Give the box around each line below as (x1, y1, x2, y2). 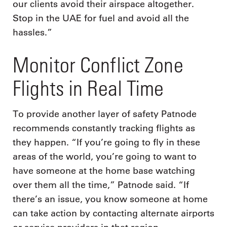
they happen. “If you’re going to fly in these (13, 136, 200, 148)
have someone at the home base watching (13, 165, 195, 176)
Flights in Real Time (13, 75, 164, 101)
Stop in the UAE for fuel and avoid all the (13, 13, 189, 24)
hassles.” (13, 27, 52, 39)
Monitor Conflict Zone (13, 52, 183, 78)
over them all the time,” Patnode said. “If (13, 179, 189, 191)
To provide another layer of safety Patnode (13, 108, 197, 120)
